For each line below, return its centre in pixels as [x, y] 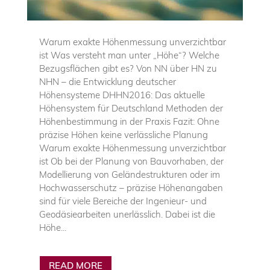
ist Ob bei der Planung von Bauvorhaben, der [131, 161]
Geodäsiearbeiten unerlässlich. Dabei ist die [127, 214]
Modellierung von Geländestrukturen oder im [129, 174]
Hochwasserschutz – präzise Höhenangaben [131, 187]
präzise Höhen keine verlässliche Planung [123, 134]
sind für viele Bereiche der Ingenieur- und [123, 201]
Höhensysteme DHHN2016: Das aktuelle [122, 95]
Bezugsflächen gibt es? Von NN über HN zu [128, 68]
